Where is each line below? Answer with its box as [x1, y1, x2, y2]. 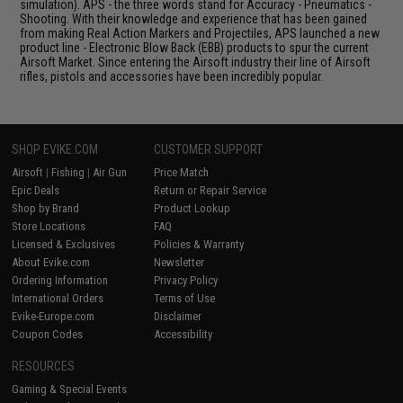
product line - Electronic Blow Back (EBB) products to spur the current [20, 40, 370, 55]
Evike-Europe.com [12, 309, 95, 323]
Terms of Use [154, 291, 216, 305]
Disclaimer [154, 309, 202, 323]
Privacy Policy [154, 273, 219, 287]
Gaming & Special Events [12, 381, 128, 396]
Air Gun [93, 165, 128, 179]
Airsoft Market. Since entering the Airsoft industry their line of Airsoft [20, 54, 372, 69]
